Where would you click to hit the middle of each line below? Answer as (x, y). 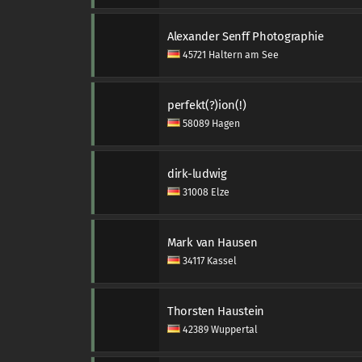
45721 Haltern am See (229, 55)
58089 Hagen (210, 124)
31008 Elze (205, 192)
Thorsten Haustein (216, 311)
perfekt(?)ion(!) (207, 105)
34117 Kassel (208, 261)
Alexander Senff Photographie (246, 36)
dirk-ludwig (197, 174)
